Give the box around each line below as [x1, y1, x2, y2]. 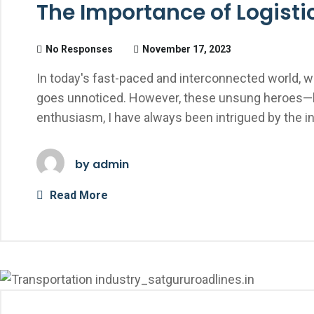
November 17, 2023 [142, 43, 231, 55]
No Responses [46, 43, 113, 55]
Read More [47, 189, 108, 202]
